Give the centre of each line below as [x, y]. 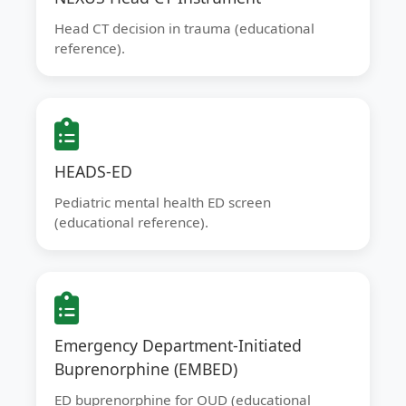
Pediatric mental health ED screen [163, 202]
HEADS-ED [93, 171]
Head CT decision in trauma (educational [184, 28]
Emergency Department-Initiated [178, 345]
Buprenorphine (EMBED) [146, 369]
